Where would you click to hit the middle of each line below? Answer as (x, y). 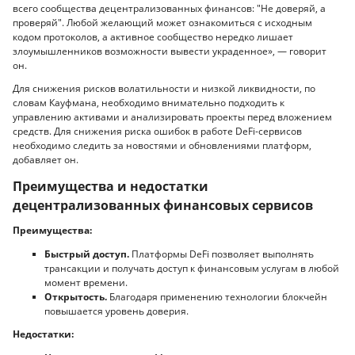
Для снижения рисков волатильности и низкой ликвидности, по (164, 89)
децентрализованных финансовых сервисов (163, 205)
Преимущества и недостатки (111, 186)
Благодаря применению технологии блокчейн (217, 296)
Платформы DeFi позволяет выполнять (221, 254)
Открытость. (76, 296)
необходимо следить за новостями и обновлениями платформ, (162, 146)
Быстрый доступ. (87, 254)
